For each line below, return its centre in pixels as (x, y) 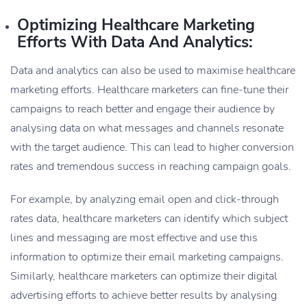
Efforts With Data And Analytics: (135, 42)
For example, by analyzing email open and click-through (145, 200)
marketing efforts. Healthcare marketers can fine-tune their (149, 90)
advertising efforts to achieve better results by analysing (144, 296)
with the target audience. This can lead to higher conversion (152, 148)
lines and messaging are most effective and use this (134, 238)
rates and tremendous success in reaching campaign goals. (151, 167)
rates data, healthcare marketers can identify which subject (149, 219)
